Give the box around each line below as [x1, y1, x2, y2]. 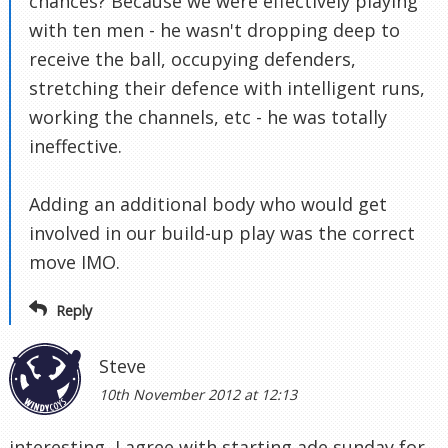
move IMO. [29, 249, 120, 274]
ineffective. [29, 133, 122, 158]
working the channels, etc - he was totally [29, 104, 387, 129]
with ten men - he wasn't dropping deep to [29, 17, 400, 42]
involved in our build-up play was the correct [29, 220, 415, 245]
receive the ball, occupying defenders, [29, 46, 356, 71]
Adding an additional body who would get [29, 191, 387, 216]
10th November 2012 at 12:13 [99, 385, 297, 405]
